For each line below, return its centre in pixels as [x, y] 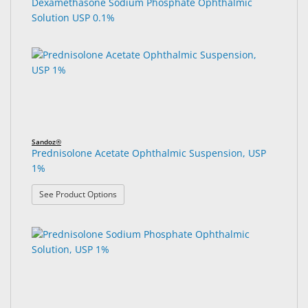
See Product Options [78, 194]
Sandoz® [46, 142]
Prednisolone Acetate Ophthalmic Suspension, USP [149, 153]
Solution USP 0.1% [73, 18]
